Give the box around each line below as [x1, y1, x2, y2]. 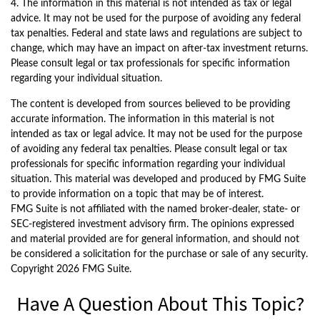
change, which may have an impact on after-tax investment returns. [11, 44, 308, 54]
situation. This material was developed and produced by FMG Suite [11, 174, 306, 184]
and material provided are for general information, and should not [11, 234, 299, 244]
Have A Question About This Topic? [16, 291, 304, 316]
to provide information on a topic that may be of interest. [11, 189, 264, 199]
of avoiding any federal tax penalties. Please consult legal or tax [11, 144, 287, 154]
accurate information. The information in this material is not [11, 114, 274, 124]
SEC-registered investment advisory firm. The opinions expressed [11, 219, 294, 229]
